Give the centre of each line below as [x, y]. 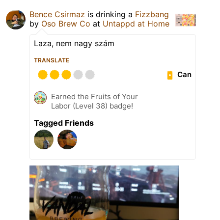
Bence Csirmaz [57, 14]
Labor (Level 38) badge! [92, 106]
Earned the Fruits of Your [95, 96]
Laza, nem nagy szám [74, 43]
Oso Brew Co [66, 23]
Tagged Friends [64, 123]
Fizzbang [152, 14]
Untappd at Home [136, 23]
